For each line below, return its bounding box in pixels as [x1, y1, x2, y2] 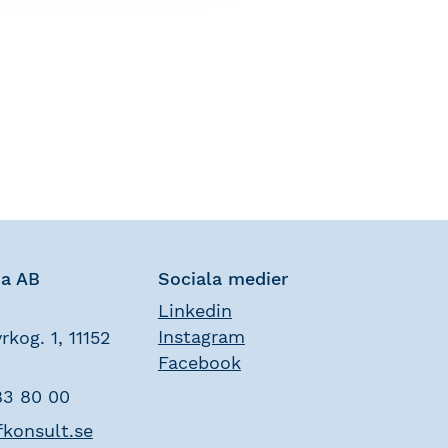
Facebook [157, 352, 241, 373]
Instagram [157, 326, 245, 347]
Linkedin [157, 300, 232, 321]
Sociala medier [157, 268, 288, 289]
